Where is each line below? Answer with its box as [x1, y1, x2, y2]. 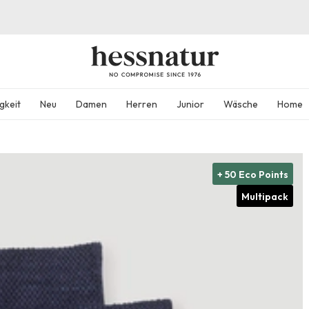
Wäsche [223, 98, 258, 110]
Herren [126, 98, 157, 110]
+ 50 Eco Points [217, 168, 289, 181]
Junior [177, 98, 204, 110]
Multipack [241, 190, 289, 203]
